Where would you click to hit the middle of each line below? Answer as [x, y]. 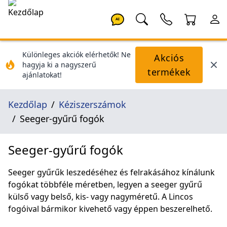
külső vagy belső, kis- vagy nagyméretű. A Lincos [101, 197]
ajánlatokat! [42, 75]
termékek [169, 72]
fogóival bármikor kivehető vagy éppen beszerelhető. [110, 209]
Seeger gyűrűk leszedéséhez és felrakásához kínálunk [111, 172]
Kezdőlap [28, 104]
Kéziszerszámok [92, 104]
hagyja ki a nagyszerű [59, 65]
